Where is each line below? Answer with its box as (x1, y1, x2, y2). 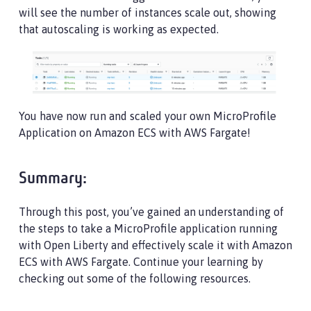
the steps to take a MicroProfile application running (19, 222, 278, 235)
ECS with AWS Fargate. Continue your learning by (19, 255, 263, 269)
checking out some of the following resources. (19, 272, 251, 285)
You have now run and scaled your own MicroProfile (19, 110, 276, 123)
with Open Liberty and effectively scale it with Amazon (19, 239, 292, 252)
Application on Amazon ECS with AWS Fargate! (19, 126, 251, 140)
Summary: (19, 171, 87, 188)
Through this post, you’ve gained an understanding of (19, 205, 284, 219)
